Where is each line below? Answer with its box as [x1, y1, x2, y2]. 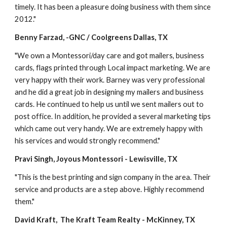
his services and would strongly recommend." [15, 136, 161, 145]
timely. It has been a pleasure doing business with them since [15, 2, 211, 11]
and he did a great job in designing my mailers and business [15, 87, 204, 96]
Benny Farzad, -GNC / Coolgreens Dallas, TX [15, 32, 168, 42]
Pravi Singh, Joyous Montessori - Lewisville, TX [15, 154, 178, 163]
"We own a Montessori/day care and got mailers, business [15, 51, 205, 60]
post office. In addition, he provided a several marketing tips [15, 111, 211, 121]
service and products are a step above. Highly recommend [15, 184, 205, 194]
